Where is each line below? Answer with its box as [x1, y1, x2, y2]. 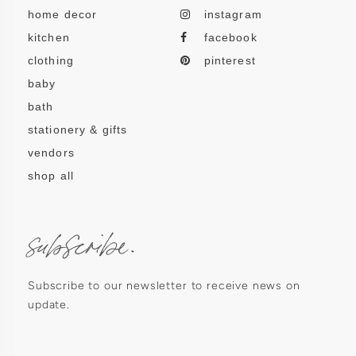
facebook [203, 31, 257, 44]
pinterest [203, 54, 256, 68]
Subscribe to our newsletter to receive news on [28, 279, 300, 293]
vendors [28, 146, 75, 160]
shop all [28, 169, 74, 183]
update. [28, 298, 70, 312]
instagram [203, 8, 262, 21]
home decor [28, 8, 98, 21]
